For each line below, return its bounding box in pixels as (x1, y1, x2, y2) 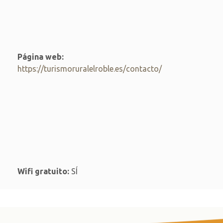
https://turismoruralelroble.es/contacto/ (17, 64, 162, 73)
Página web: (17, 52, 64, 61)
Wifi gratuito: (17, 166, 69, 176)
